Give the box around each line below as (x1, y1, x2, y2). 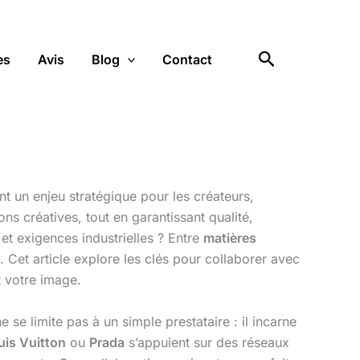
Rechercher (257, 46, 355, 67)
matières (203, 230, 256, 246)
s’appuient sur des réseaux (125, 333, 289, 350)
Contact (162, 51, 213, 67)
